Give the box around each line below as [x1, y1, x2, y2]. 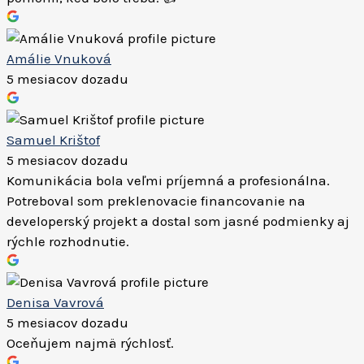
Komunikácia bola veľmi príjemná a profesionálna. [6, 172, 330, 188]
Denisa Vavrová [6, 294, 104, 310]
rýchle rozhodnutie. [6, 233, 129, 249]
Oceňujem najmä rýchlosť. [6, 335, 174, 351]
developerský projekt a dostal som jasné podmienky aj [6, 213, 349, 229]
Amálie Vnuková [6, 50, 111, 67]
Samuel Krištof [6, 132, 100, 148]
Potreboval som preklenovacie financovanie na [6, 193, 305, 209]
